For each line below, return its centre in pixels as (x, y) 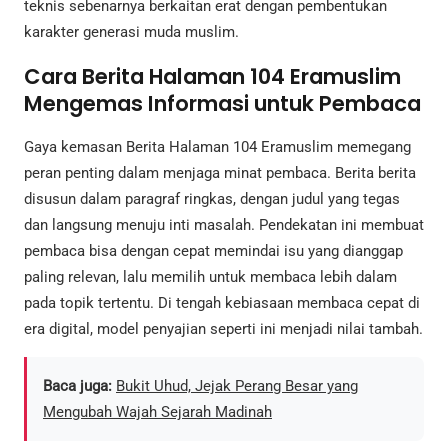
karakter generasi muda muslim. (131, 32)
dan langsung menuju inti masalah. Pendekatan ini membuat (224, 225)
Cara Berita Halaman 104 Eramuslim (212, 76)
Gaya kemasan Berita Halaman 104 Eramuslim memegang (217, 147)
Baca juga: (77, 386)
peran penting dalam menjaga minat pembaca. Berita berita (220, 173)
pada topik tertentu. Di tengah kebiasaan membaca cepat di (222, 303)
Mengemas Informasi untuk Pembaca (222, 103)
